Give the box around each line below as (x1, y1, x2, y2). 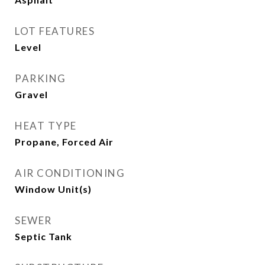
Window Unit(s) (15, 183, 92, 195)
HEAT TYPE (15, 119, 77, 132)
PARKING (15, 72, 66, 85)
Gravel (15, 89, 48, 100)
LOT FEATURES (15, 25, 95, 37)
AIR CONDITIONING (15, 167, 125, 179)
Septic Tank (15, 231, 72, 242)
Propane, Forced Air (15, 136, 114, 147)
